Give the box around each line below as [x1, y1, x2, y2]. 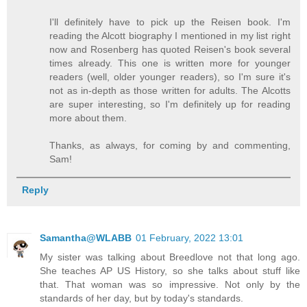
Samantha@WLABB [40, 232, 132, 244]
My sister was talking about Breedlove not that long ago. [40, 251, 300, 263]
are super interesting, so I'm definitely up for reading [49, 98, 291, 110]
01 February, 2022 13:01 [136, 232, 243, 244]
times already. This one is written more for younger [49, 57, 291, 69]
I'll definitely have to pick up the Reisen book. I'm [49, 16, 291, 27]
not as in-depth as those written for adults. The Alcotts [49, 84, 291, 96]
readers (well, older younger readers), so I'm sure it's [49, 71, 291, 82]
